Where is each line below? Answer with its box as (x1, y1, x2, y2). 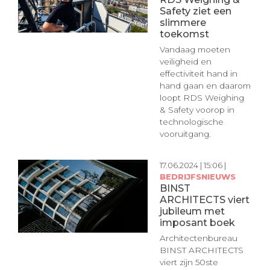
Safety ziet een (159, 4, 231, 17)
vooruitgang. (159, 129, 211, 139)
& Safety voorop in (159, 105, 234, 115)
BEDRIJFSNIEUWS (159, 171, 236, 181)
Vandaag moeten (159, 45, 230, 55)
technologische (159, 117, 224, 127)
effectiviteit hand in (159, 69, 237, 79)
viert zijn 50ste (159, 257, 218, 268)
